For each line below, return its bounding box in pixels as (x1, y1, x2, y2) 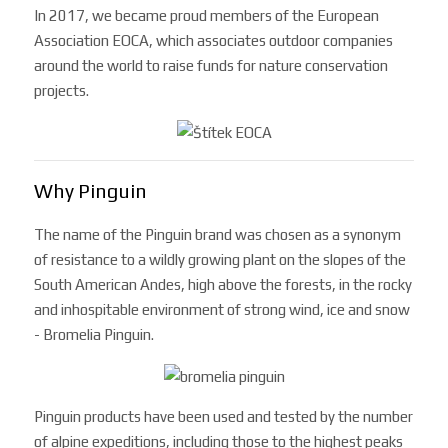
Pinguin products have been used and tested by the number (34, 407, 414, 425)
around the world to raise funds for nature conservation (34, 57, 389, 75)
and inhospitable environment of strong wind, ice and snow (34, 300, 411, 318)
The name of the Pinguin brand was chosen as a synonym (34, 225, 402, 243)
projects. (34, 82, 90, 100)
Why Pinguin (34, 179, 148, 202)
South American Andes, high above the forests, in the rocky (34, 275, 413, 293)
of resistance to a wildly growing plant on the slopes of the (34, 250, 407, 268)
